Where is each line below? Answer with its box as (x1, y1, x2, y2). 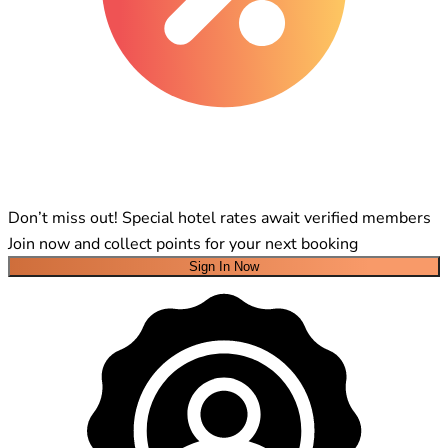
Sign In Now (189, 258, 259, 274)
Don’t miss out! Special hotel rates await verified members (8, 206, 431, 229)
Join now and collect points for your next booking (8, 232, 358, 255)
